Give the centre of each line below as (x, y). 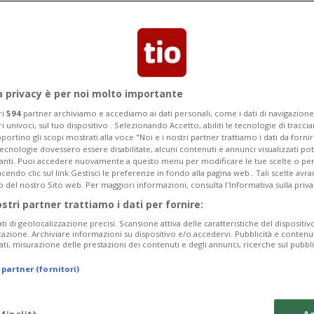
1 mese (117, 190)
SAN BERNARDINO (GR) (229, 190)
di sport (201, 235)
